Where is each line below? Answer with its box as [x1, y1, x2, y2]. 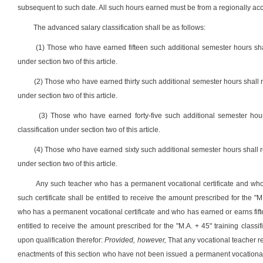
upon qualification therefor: [18, 236, 105, 244]
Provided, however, [104, 236, 166, 244]
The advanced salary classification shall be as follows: [33, 23, 205, 32]
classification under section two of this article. [18, 126, 160, 134]
